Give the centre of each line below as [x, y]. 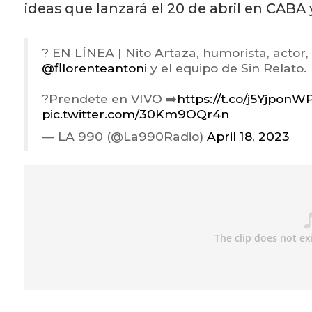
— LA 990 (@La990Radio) [124, 136]
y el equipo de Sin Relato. [227, 68]
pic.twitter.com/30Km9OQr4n [135, 114]
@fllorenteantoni [94, 68]
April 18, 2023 [248, 136]
